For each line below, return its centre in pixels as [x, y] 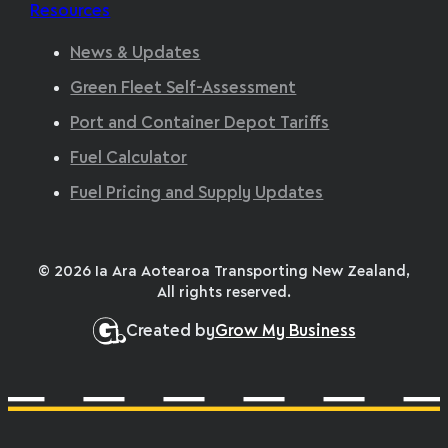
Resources [70, 11]
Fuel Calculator [129, 158]
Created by [170, 331]
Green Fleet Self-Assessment [183, 89]
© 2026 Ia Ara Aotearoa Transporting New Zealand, [224, 271]
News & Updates [135, 54]
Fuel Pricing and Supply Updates [197, 193]
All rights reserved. [224, 292]
